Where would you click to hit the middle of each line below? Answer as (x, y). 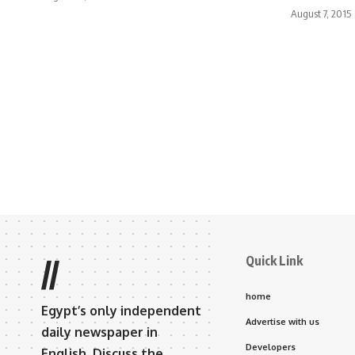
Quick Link (274, 260)
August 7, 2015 (321, 13)
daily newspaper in (99, 332)
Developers (271, 347)
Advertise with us (282, 321)
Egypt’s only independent (121, 310)
